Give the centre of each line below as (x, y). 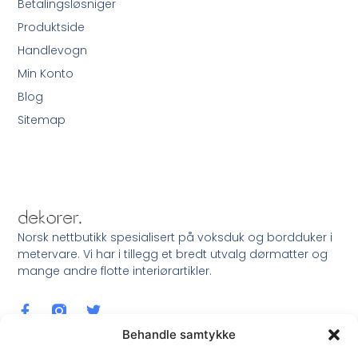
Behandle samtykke (179, 334)
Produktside (52, 27)
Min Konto (46, 73)
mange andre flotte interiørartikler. (115, 270)
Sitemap (42, 119)
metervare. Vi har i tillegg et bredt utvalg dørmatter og (173, 254)
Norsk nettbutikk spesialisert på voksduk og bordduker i (175, 237)
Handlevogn (53, 50)
